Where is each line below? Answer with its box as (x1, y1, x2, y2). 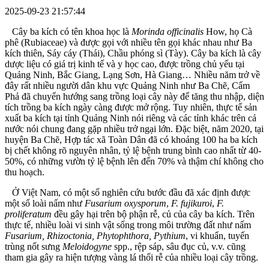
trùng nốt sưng (5, 241, 62, 252)
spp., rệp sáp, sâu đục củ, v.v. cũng (114, 241, 246, 252)
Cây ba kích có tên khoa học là (5, 26, 131, 37)
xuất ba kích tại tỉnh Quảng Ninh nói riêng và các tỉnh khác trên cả (5, 112, 256, 123)
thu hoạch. (5, 166, 44, 177)
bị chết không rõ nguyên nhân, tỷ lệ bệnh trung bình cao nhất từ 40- (5, 145, 261, 156)
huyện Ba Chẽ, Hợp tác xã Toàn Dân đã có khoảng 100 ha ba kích (5, 134, 258, 145)
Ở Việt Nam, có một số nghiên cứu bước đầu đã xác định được (5, 187, 250, 198)
